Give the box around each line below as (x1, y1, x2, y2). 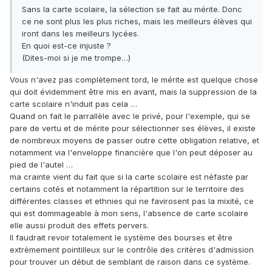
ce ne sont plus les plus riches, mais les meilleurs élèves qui (22, 16, 252, 27)
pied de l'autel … (10, 160, 73, 170)
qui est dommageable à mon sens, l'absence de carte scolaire (10, 208, 248, 219)
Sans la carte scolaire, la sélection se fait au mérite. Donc (22, 4, 242, 15)
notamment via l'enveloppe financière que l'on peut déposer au (10, 148, 253, 158)
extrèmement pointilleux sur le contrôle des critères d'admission (10, 245, 254, 255)
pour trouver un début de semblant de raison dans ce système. (10, 257, 250, 267)
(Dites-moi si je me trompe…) (22, 53, 131, 63)
